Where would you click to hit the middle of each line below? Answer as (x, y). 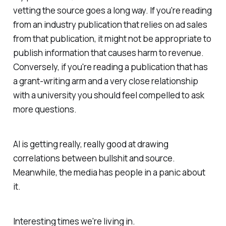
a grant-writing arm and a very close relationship (105, 81)
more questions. (45, 109)
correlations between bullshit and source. (94, 158)
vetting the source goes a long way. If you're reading (112, 11)
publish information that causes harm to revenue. (108, 53)
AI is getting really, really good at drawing (91, 144)
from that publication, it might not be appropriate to (112, 39)
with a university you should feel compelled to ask (108, 95)
